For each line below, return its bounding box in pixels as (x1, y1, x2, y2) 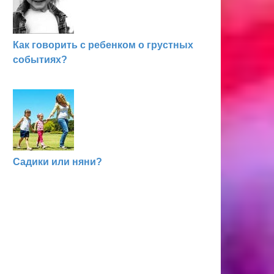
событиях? (13, 54, 67, 65)
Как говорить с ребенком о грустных (13, 40, 193, 50)
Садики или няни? (13, 157, 102, 167)
